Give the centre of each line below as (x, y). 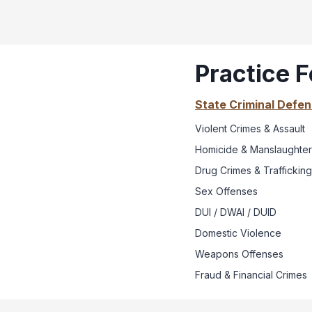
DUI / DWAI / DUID (236, 212)
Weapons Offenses (239, 253)
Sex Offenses (226, 191)
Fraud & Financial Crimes (251, 274)
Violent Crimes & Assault (250, 128)
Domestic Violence (238, 233)
